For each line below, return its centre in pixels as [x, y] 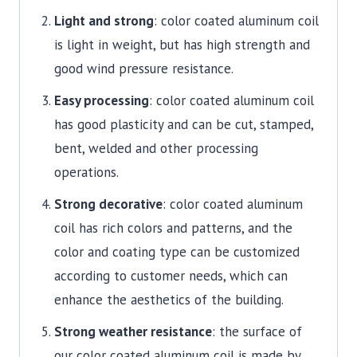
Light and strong [104, 20]
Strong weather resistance [133, 331]
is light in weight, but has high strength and [182, 44]
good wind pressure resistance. [143, 68]
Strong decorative [108, 204]
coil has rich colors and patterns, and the [173, 228]
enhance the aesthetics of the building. [169, 299]
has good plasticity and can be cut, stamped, [183, 124]
